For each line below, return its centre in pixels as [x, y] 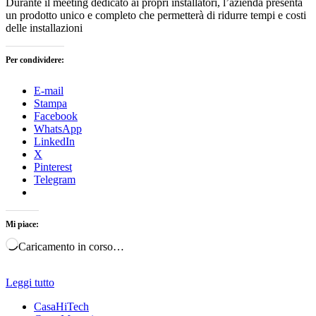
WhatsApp [58, 128]
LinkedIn [54, 141]
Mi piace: [22, 224]
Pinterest [53, 166]
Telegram [55, 179]
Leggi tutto [30, 282]
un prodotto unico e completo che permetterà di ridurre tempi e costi [156, 15]
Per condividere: [35, 60]
